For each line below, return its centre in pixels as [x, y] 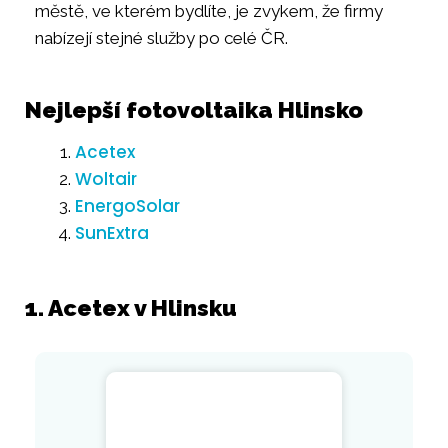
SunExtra [112, 232]
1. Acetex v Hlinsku [131, 307]
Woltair [106, 178]
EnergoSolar [127, 205]
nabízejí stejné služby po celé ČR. [161, 37]
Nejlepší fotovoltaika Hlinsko [194, 109]
